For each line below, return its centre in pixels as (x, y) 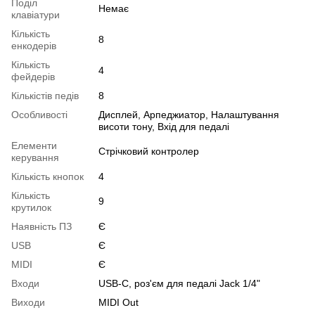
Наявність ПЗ (41, 226)
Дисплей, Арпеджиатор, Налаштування (189, 114)
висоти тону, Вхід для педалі (164, 126)
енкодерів (34, 45)
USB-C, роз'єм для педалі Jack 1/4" (179, 283)
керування (35, 157)
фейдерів (33, 76)
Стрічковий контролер (149, 151)
